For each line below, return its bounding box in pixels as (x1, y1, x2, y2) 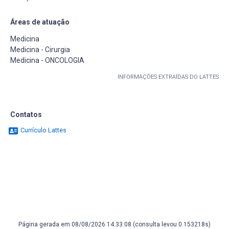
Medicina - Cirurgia (10, 45, 70, 54)
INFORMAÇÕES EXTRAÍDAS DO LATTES (118, 74, 219, 80)
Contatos (10, 110, 42, 119)
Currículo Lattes (19, 126, 66, 134)
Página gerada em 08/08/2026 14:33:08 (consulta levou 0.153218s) (18, 221, 211, 228)
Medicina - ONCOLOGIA (10, 56, 84, 64)
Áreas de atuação (10, 18, 70, 26)
